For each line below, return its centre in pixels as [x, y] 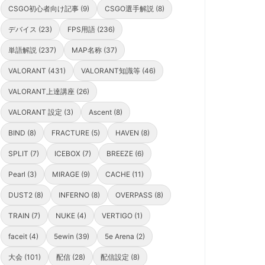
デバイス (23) [30, 30]
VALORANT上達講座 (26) [49, 92]
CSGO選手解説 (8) [135, 9]
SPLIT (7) [24, 154]
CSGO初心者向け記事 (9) [49, 9]
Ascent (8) [106, 112]
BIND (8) [22, 133]
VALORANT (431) [37, 71]
